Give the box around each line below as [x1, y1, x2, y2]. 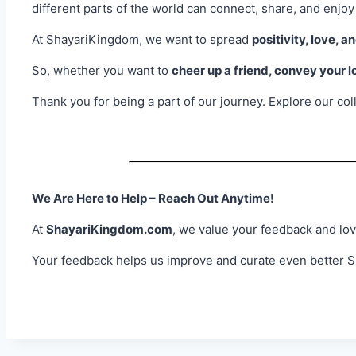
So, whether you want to [32, 63, 172, 79]
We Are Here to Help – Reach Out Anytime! [32, 190, 274, 206]
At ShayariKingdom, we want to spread [32, 32, 252, 48]
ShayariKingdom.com [46, 221, 172, 237]
